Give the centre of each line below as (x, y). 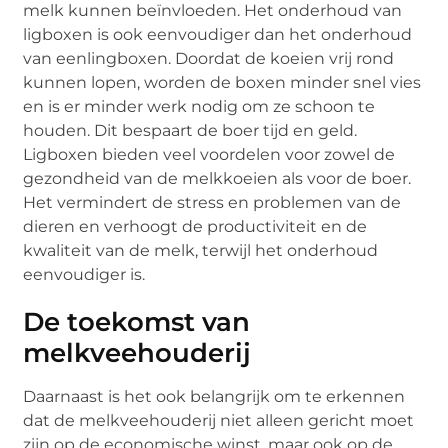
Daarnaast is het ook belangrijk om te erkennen (214, 396)
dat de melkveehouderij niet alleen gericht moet (219, 420)
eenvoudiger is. (84, 274)
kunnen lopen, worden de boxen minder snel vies (222, 82)
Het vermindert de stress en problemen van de (212, 202)
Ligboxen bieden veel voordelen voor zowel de (209, 154)
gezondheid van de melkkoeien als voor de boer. (217, 178)
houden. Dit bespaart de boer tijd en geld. (190, 130)
